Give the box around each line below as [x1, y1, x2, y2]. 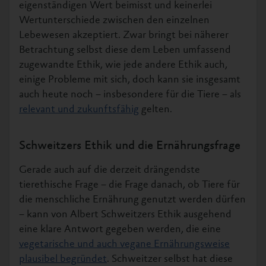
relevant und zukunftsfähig [19, 104, 139, 115]
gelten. [139, 104, 172, 115]
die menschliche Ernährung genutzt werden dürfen [19, 194, 246, 205]
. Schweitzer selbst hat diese [107, 254, 233, 265]
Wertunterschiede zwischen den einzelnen [19, 15, 210, 26]
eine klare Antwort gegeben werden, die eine [19, 224, 221, 235]
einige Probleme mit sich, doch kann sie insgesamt [19, 74, 240, 85]
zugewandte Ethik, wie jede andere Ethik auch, [19, 59, 227, 71]
